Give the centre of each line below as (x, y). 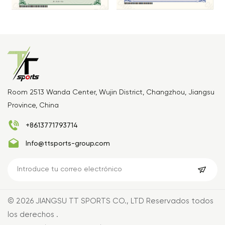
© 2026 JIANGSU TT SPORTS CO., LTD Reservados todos (110, 201)
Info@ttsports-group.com (68, 143)
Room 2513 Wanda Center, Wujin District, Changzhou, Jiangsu (111, 92)
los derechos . (33, 215)
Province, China (33, 105)
